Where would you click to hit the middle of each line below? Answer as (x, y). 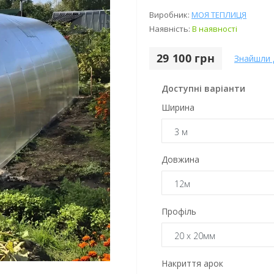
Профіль (179, 211)
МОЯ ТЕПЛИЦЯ (219, 15)
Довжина (180, 159)
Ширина (178, 107)
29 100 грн (186, 58)
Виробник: (170, 15)
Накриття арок (192, 263)
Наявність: (171, 29)
